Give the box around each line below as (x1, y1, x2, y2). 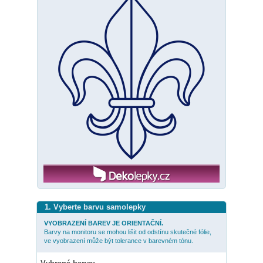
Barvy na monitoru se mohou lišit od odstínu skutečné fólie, (44, 228, 211, 236)
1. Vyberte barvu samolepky (45, 203, 146, 212)
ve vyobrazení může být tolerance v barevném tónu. (44, 237, 193, 245)
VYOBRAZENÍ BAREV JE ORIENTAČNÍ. (44, 220, 163, 227)
